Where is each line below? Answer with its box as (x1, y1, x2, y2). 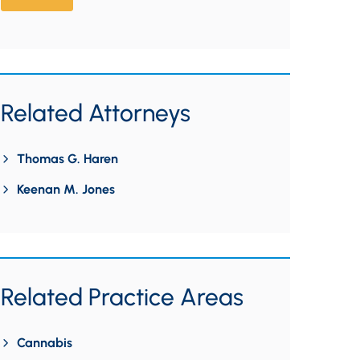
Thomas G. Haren (17, 151, 118, 166)
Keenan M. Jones (17, 182, 115, 197)
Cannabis (17, 335, 72, 350)
